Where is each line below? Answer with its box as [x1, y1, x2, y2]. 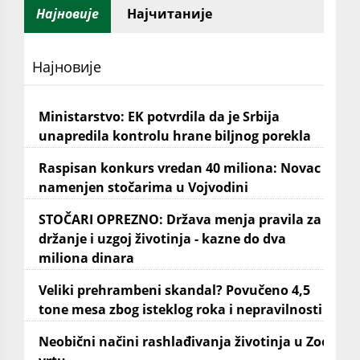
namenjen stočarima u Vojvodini [39, 178, 248, 197]
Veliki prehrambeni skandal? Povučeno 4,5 [39, 281, 310, 300]
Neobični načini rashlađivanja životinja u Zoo [39, 333, 329, 351]
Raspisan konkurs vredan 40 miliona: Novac [39, 159, 321, 178]
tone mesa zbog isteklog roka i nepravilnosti [39, 301, 322, 319]
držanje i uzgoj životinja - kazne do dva [39, 230, 286, 248]
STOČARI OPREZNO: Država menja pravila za [39, 211, 321, 229]
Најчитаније [127, 5, 212, 23]
